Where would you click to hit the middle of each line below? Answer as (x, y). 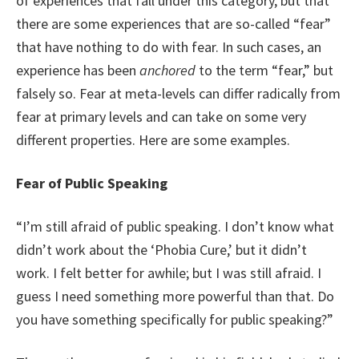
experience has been (78, 70)
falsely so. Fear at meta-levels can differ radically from (178, 93)
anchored (167, 70)
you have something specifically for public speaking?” (175, 319)
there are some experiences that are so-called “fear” (173, 24)
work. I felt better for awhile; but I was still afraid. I (169, 273)
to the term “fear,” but (264, 70)
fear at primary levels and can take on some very (161, 117)
